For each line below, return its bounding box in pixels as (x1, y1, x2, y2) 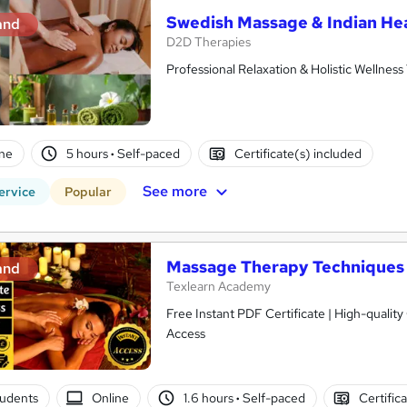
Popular (65, 183, 112, 200)
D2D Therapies (166, 33, 251, 50)
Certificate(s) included (233, 144, 362, 162)
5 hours (66, 144, 112, 162)
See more (142, 181, 207, 201)
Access (166, 325, 205, 342)
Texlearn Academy (166, 278, 271, 295)
